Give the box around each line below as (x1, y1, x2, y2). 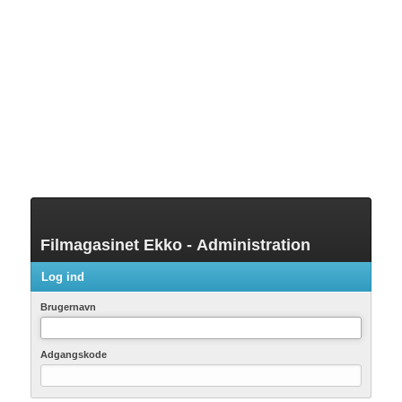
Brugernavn (40, 301, 96, 312)
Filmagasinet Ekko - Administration (40, 236, 310, 254)
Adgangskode (40, 349, 107, 360)
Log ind (41, 270, 84, 284)
